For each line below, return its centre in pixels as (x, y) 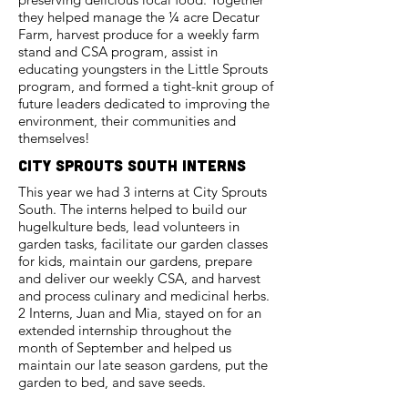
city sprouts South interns (132, 165)
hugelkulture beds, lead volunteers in (129, 226)
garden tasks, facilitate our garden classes (143, 244)
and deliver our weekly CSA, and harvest (139, 278)
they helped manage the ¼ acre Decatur (139, 17)
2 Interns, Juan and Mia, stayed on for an (140, 313)
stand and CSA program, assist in (118, 51)
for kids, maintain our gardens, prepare (135, 261)
